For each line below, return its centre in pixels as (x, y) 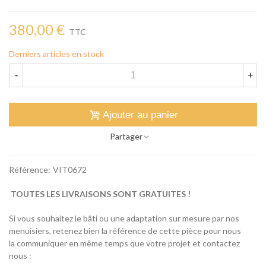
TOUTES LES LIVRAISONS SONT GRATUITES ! (100, 194)
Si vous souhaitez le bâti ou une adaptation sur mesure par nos (124, 218)
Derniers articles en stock (56, 54)
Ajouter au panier (140, 115)
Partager (126, 137)
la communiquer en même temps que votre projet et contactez (124, 243)
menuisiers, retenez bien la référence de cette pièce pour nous (125, 231)
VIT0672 (70, 170)
